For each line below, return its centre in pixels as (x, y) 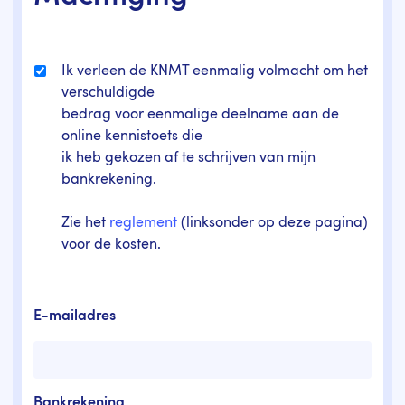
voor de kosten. (112, 245)
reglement (144, 223)
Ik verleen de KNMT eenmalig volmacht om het (215, 71)
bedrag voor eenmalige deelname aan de (201, 114)
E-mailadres (75, 316)
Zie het (86, 223)
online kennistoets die (132, 136)
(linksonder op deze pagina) (273, 223)
